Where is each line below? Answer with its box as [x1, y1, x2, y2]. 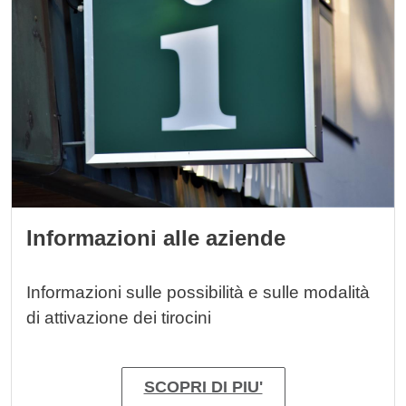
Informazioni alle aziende [26, 225, 285, 250]
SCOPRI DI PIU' [143, 377, 263, 396]
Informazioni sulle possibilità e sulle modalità [26, 282, 370, 302]
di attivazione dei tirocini [26, 307, 211, 327]
